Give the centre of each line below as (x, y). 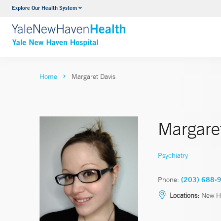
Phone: (168, 179)
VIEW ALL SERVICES (110, 28)
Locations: (184, 195)
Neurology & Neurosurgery (117, 9)
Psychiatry (173, 155)
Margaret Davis (93, 76)
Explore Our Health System (44, 8)
